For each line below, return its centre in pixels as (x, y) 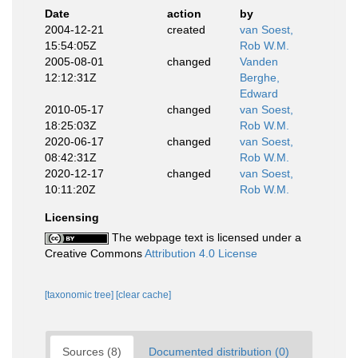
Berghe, (260, 78)
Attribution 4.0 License (201, 253)
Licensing (72, 217)
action (184, 14)
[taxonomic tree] (80, 295)
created (186, 30)
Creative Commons (95, 253)
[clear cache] (143, 295)
